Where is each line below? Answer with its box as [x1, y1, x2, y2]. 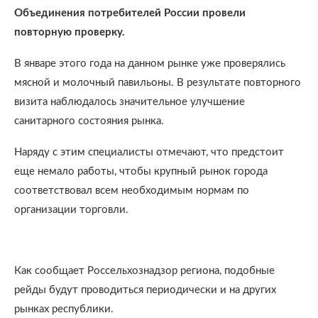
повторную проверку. [14, 27, 125, 38]
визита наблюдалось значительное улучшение [14, 97, 245, 107]
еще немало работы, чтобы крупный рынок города [14, 166, 268, 177]
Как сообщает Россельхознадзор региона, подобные [14, 265, 275, 276]
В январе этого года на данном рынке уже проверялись [14, 58, 285, 69]
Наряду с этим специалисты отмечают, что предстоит [14, 147, 284, 158]
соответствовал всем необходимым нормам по [14, 185, 249, 196]
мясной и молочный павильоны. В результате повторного [14, 77, 301, 88]
